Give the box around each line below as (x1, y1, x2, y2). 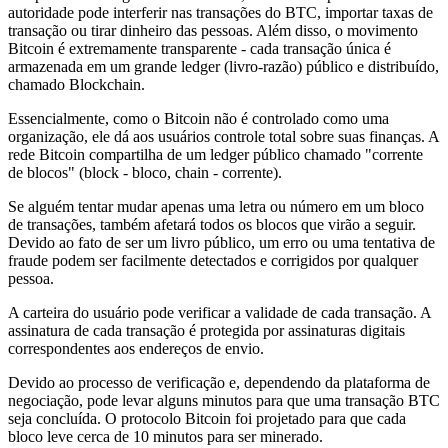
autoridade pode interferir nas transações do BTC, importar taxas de (8, 4, 433, 22)
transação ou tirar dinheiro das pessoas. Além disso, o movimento (8, 22, 418, 40)
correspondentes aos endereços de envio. (8, 340, 264, 358)
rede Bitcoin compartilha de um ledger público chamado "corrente (8, 146, 423, 164)
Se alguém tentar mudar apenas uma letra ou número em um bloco (8, 198, 424, 216)
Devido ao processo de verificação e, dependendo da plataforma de (8, 374, 430, 392)
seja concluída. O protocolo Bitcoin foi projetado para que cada (8, 410, 406, 428)
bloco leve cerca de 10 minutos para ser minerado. (8, 428, 323, 446)
